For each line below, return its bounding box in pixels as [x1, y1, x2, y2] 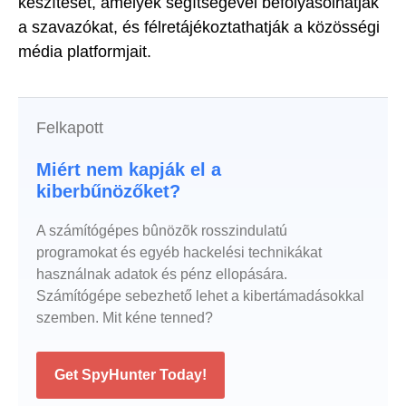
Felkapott [36, 119, 103, 138]
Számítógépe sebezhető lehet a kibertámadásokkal [36, 288, 364, 304]
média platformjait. [18, 42, 151, 61]
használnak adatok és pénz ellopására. [36, 266, 287, 283]
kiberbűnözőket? [36, 181, 180, 202]
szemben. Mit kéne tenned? [36, 310, 213, 326]
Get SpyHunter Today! [54, 366, 207, 382]
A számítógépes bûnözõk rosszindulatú [36, 223, 287, 239]
